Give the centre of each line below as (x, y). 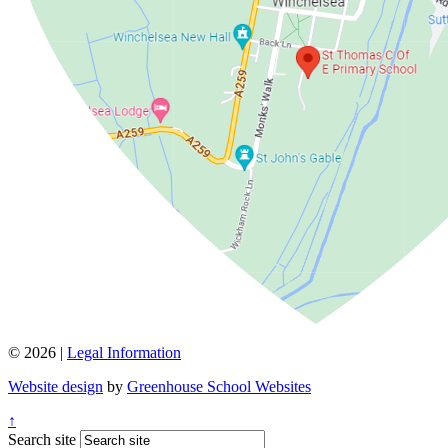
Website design (55, 386)
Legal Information (124, 352)
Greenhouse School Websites (219, 386)
